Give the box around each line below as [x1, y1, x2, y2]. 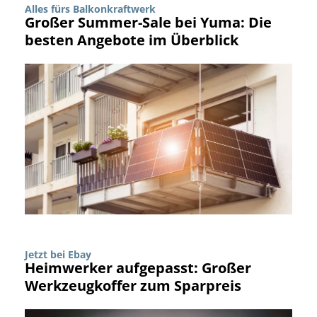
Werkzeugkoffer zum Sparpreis [25, 275, 241, 295]
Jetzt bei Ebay [25, 247, 91, 261]
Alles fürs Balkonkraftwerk [25, 1, 156, 16]
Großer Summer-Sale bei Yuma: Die [25, 12, 272, 32]
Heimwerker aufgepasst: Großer [25, 258, 251, 277]
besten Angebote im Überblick [25, 30, 238, 50]
